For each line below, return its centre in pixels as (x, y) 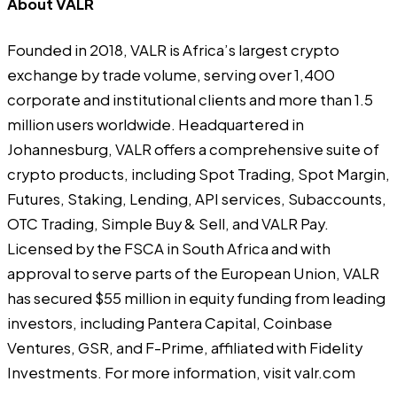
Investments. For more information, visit (151, 373)
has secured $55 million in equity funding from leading (196, 299)
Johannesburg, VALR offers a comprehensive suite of (193, 150)
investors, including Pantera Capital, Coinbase (170, 323)
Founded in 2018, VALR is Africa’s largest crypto (173, 51)
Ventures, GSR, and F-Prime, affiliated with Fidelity (185, 348)
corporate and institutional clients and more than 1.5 (190, 100)
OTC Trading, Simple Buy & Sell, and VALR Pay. (168, 224)
